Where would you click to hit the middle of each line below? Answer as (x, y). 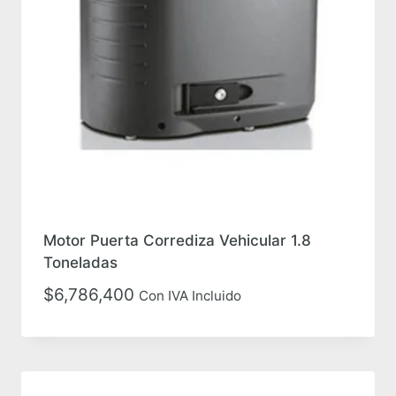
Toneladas (80, 262)
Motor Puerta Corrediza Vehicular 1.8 (177, 240)
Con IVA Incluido (190, 295)
